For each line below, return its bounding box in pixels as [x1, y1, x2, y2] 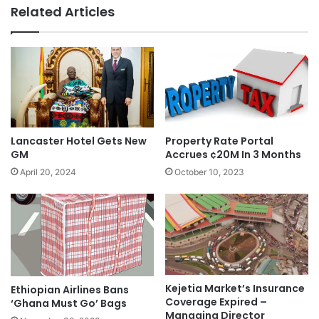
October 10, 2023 [174, 167, 244, 178]
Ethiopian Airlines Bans [11, 282, 129, 297]
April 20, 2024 [20, 167, 76, 178]
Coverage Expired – [165, 294, 267, 309]
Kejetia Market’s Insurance [165, 281, 305, 296]
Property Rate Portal [165, 134, 273, 149]
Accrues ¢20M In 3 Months [165, 147, 301, 162]
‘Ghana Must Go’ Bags [11, 296, 127, 310]
